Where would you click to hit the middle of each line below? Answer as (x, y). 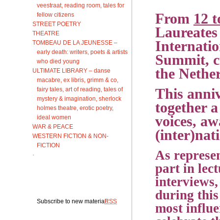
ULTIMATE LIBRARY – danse (71, 70)
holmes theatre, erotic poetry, (75, 108)
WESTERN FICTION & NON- (70, 136)
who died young (58, 61)
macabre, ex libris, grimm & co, (78, 80)
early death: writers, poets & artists (82, 52)
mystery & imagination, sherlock (79, 98)
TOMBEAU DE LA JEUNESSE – (75, 42)
